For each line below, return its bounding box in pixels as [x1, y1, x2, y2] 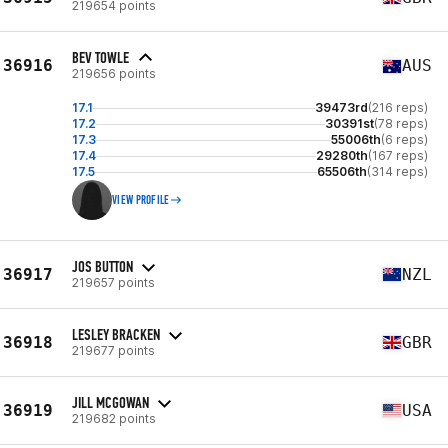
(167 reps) [368, 148, 428, 163]
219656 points [72, 66, 156, 81]
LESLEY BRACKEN [72, 324, 160, 344]
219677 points [72, 342, 155, 358]
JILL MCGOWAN [72, 392, 149, 412]
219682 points [72, 410, 156, 426]
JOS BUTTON [72, 256, 133, 276]
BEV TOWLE [72, 48, 129, 67]
